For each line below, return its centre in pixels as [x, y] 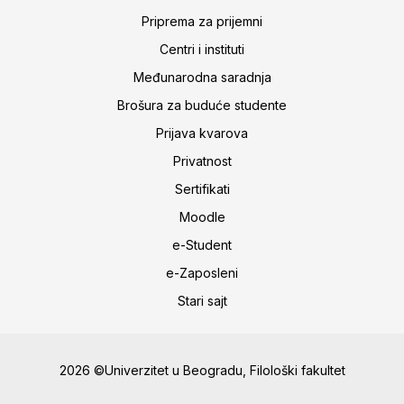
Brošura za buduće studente [202, 105]
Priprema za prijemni [202, 21]
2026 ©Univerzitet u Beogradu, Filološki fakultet [202, 370]
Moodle [202, 216]
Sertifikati [202, 188]
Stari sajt [202, 300]
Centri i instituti [202, 49]
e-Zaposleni [202, 272]
